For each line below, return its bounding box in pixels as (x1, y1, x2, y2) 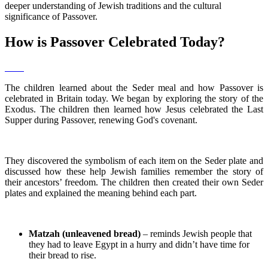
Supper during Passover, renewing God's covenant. (5, 115, 197, 126)
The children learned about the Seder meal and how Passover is (5, 83, 263, 93)
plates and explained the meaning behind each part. (5, 188, 197, 199)
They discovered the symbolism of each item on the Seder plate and (5, 156, 263, 166)
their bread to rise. (29, 250, 96, 261)
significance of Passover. (5, 11, 100, 22)
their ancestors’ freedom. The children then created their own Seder (5, 177, 263, 188)
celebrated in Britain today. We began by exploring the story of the (5, 93, 263, 104)
